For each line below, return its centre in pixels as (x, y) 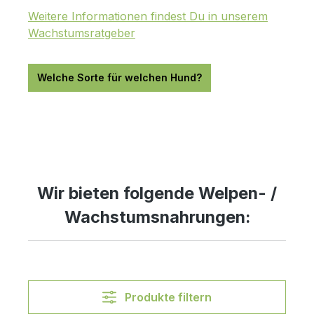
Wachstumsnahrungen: (157, 217)
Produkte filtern (168, 297)
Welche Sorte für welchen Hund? (120, 77)
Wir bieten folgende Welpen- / (157, 193)
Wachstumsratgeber (82, 33)
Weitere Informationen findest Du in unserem (148, 16)
